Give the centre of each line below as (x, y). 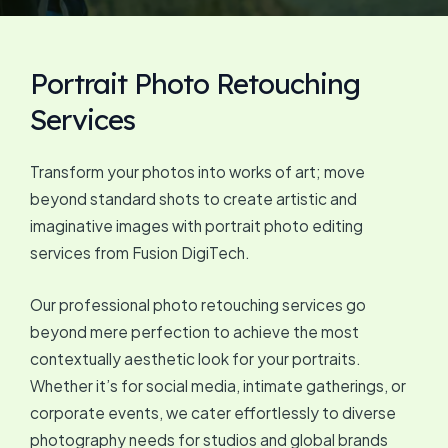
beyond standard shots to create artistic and (193, 198)
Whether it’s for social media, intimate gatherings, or (218, 385)
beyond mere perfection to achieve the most (194, 331)
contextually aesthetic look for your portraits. (195, 358)
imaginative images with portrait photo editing (196, 225)
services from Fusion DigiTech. (140, 252)
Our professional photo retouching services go (198, 304)
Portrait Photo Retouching (195, 83)
